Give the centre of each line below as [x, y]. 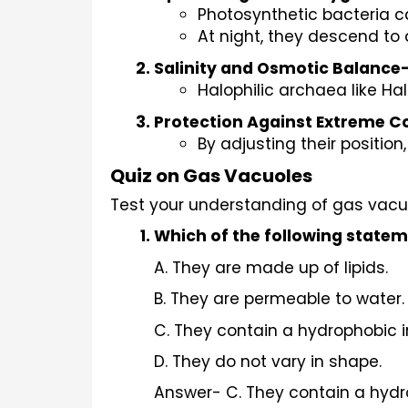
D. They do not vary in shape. [268, 362]
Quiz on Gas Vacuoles [211, 176]
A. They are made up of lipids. [271, 267]
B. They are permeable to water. [279, 299]
